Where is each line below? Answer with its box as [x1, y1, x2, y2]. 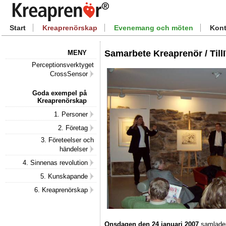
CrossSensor [50, 70, 90, 78]
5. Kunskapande [40, 173, 90, 180]
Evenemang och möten [114, 24, 193, 32]
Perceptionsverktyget [32, 61, 94, 69]
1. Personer [54, 110, 90, 118]
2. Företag [58, 124, 90, 132]
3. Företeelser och [41, 136, 94, 144]
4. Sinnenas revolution [23, 159, 90, 166]
